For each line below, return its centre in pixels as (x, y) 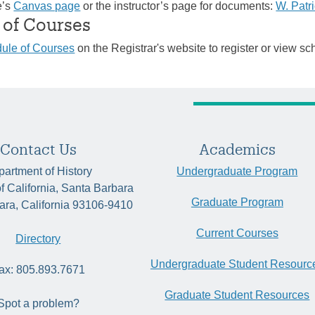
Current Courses (237, 233)
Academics (237, 149)
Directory (38, 239)
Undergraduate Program (237, 172)
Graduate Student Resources (237, 295)
